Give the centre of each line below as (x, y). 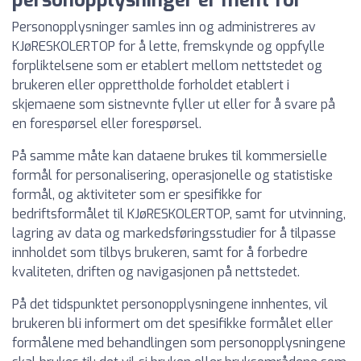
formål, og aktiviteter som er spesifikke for (137, 195)
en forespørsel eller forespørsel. (107, 124)
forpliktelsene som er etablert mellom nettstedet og (167, 66)
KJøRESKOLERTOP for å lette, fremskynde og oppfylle (168, 46)
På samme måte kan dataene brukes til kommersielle (170, 156)
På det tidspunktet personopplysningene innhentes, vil (170, 304)
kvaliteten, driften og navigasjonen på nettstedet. (156, 272)
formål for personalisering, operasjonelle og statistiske (172, 175)
